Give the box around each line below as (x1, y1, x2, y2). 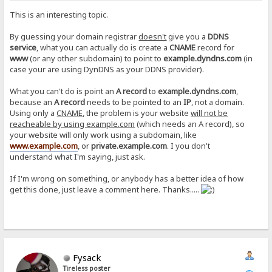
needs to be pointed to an (85, 96, 184, 107)
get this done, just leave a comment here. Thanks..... (10, 183, 202, 195)
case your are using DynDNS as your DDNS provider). (10, 63, 205, 75)
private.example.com (91, 140, 168, 151)
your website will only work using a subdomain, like (10, 129, 197, 140)
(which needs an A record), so (135, 118, 245, 129)
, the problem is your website (83, 107, 191, 118)
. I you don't (167, 140, 211, 151)
